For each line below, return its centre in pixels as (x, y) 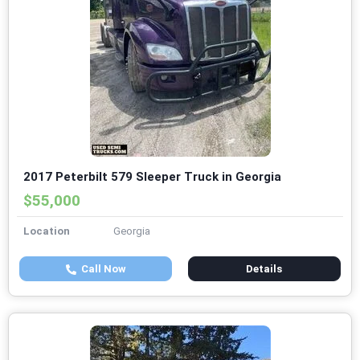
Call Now (101, 269)
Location (47, 231)
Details (264, 269)
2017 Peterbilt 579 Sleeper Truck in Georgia (152, 177)
